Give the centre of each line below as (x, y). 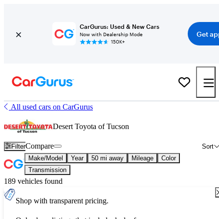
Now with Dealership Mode (111, 34)
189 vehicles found (33, 181)
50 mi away (108, 158)
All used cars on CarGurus (52, 107)
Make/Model (46, 158)
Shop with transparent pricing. (62, 201)
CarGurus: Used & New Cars (119, 26)
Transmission (47, 170)
